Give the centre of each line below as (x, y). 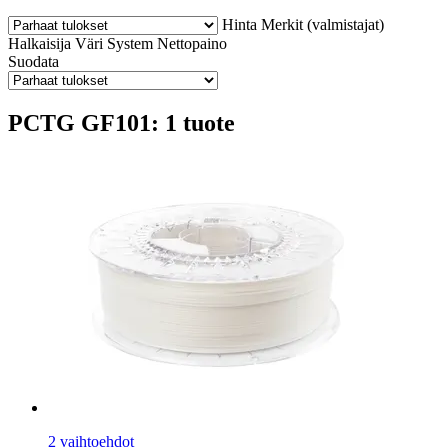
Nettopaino (192, 43)
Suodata (33, 61)
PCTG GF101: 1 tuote (121, 122)
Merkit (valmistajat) (322, 24)
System (130, 43)
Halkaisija (39, 43)
